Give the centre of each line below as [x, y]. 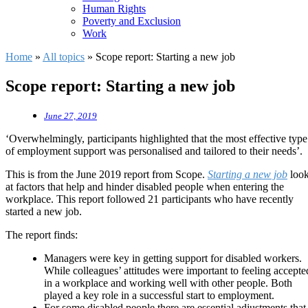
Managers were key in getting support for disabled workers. [173, 258]
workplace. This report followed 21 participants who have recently [150, 199]
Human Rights [114, 9]
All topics [64, 57]
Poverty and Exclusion [132, 21]
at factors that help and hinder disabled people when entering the [145, 186]
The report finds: [42, 234]
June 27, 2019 [70, 116]
